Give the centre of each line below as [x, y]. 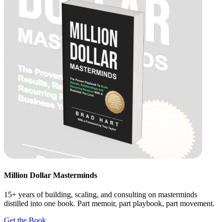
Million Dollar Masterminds [51, 175]
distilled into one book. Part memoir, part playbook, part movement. [109, 204]
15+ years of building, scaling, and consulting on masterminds [101, 195]
